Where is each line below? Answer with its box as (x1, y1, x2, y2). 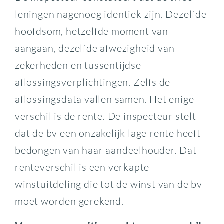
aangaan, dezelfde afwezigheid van (14, 41, 175, 54)
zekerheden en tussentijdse (14, 58, 141, 71)
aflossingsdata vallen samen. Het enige (14, 92, 194, 105)
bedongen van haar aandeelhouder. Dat (14, 143, 197, 156)
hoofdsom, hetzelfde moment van (14, 24, 168, 37)
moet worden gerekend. (14, 194, 124, 207)
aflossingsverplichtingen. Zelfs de (14, 75, 171, 88)
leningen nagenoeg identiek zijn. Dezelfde (14, 7, 207, 20)
